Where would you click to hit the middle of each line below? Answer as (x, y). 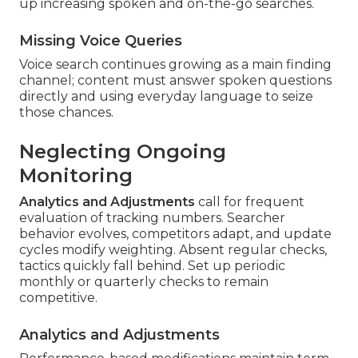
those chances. (66, 113)
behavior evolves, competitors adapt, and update (175, 234)
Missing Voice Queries (101, 41)
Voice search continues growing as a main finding (175, 65)
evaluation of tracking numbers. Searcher (152, 218)
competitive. (58, 298)
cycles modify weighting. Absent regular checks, (173, 250)
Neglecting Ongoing (123, 152)
